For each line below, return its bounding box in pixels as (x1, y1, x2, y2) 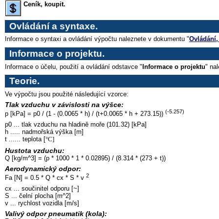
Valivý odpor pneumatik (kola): (5, 209, 107, 218)
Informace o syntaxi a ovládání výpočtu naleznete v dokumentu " (5, 35, 189, 43)
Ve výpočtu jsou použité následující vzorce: (5, 90, 129, 98)
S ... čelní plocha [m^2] (5, 192, 71, 199)
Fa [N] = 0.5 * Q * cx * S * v (5, 174, 86, 182)
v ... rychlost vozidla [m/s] (5, 199, 79, 207)
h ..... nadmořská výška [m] (5, 128, 84, 136)
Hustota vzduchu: (5, 146, 65, 154)
